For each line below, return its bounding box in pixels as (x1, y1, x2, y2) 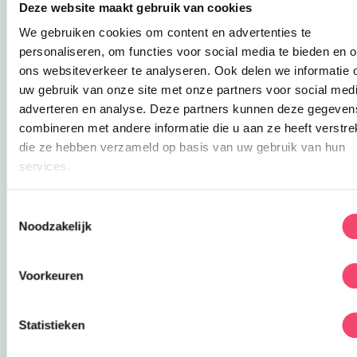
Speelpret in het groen (22, 305, 167, 325)
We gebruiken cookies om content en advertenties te (18, 25, 311, 40)
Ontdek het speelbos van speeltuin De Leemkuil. (22, 335, 296, 350)
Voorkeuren (18, 268, 84, 282)
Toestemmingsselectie (6, 202, 124, 217)
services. (18, 159, 70, 174)
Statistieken (18, 317, 85, 331)
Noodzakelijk (18, 218, 92, 233)
